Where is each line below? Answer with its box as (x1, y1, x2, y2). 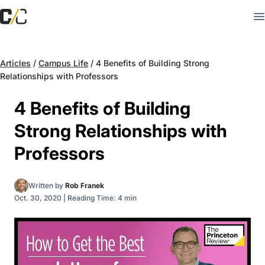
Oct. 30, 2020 (14, 193, 62, 202)
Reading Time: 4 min (67, 193, 137, 202)
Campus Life (38, 58, 88, 68)
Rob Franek (65, 181, 104, 190)
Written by (28, 181, 65, 190)
